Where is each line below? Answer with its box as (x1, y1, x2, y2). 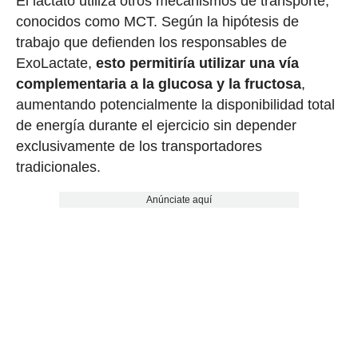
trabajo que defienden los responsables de (15, 34, 287, 51)
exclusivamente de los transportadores (15, 138, 262, 155)
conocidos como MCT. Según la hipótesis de (15, 14, 299, 30)
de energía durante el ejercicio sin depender (15, 117, 296, 134)
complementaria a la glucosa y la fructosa (15, 76, 301, 93)
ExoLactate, (15, 55, 96, 72)
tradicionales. (15, 159, 101, 176)
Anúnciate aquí (145, 194, 212, 206)
